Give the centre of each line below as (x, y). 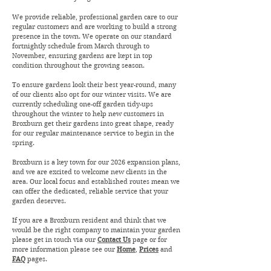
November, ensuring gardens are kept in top (82, 56)
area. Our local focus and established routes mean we (96, 181)
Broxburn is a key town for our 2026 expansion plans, (96, 162)
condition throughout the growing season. (78, 65)
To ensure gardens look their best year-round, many (94, 85)
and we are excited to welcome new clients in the (90, 172)
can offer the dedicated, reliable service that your (90, 191)
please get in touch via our (55, 240)
